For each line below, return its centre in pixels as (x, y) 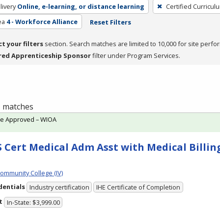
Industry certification (59, 187)
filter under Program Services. (136, 55)
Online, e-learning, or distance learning (81, 6)
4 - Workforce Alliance (42, 21)
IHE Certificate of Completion (138, 187)
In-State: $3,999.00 (33, 202)
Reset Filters (110, 22)
